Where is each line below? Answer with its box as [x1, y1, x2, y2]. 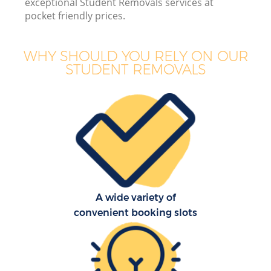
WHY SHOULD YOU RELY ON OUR [23, 47, 248, 65]
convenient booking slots [74, 207, 197, 219]
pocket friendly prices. [25, 9, 126, 23]
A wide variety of [95, 192, 176, 204]
